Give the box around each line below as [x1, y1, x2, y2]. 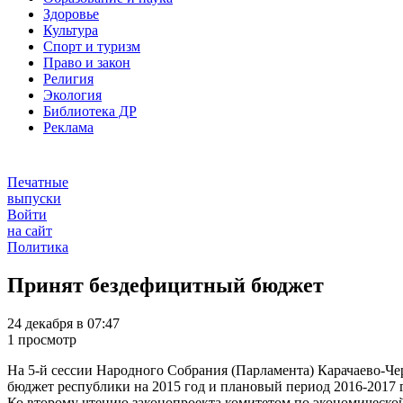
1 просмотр [7, 332, 76, 348]
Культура [43, 22, 98, 39]
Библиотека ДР [43, 103, 137, 120]
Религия [43, 71, 94, 87]
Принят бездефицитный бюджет [7, 273, 324, 298]
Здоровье [43, 6, 99, 22]
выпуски [7, 191, 61, 207]
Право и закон [43, 55, 130, 71]
